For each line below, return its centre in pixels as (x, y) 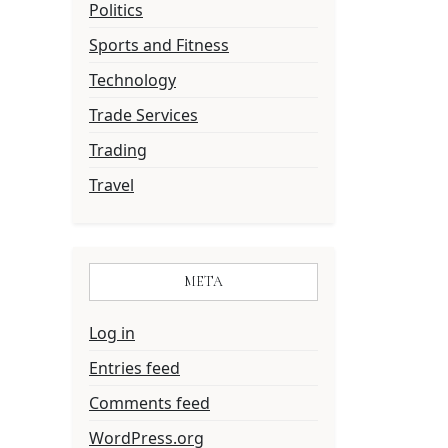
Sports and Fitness (159, 45)
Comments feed (149, 403)
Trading (118, 150)
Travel (111, 185)
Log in (112, 333)
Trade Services (143, 115)
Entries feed (134, 368)
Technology (132, 80)
